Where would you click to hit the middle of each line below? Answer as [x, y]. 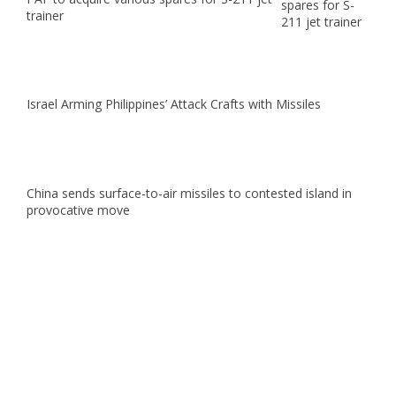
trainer [45, 15]
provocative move [78, 209]
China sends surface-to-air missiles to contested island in [189, 193]
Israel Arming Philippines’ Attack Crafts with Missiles [174, 103]
